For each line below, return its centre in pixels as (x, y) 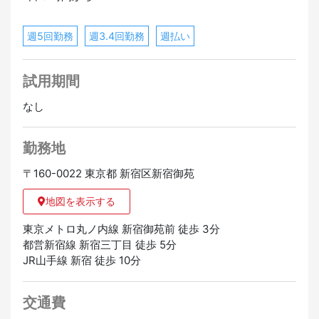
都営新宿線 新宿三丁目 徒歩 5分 (99, 245)
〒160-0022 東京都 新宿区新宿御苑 (108, 174)
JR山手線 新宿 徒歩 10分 (82, 261)
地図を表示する (80, 202)
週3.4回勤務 (116, 36)
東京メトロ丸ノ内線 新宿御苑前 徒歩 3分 (121, 229)
